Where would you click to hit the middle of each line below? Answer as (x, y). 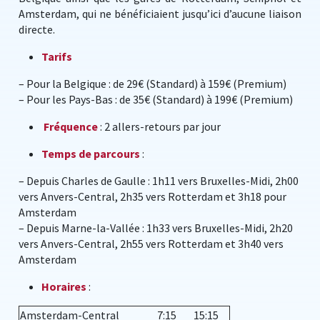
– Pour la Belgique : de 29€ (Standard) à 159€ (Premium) (152, 84)
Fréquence (71, 126)
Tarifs (57, 56)
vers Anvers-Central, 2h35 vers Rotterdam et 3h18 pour (152, 196)
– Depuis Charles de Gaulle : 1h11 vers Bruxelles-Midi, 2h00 (159, 181)
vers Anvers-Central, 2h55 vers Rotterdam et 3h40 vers (151, 244)
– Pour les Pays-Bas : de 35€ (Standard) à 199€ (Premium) (156, 99)
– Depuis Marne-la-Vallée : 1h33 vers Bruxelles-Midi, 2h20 (156, 228)
